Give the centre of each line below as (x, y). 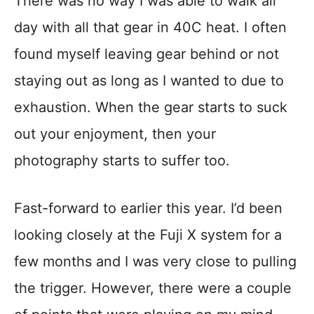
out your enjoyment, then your (115, 134)
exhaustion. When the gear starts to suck (151, 108)
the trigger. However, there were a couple (153, 288)
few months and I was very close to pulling (155, 262)
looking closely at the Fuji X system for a (148, 235)
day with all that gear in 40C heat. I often (150, 28)
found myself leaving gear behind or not (146, 54)
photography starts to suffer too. (122, 161)
